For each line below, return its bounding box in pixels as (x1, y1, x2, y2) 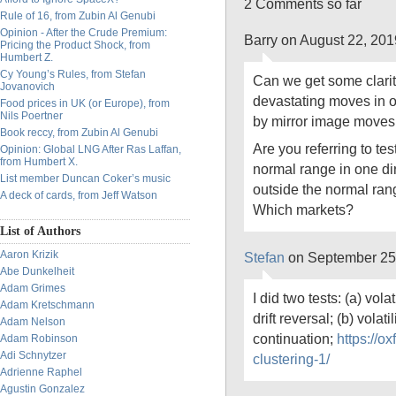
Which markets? (253, 202, 354, 217)
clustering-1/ (253, 351, 330, 367)
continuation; (253, 331, 337, 346)
